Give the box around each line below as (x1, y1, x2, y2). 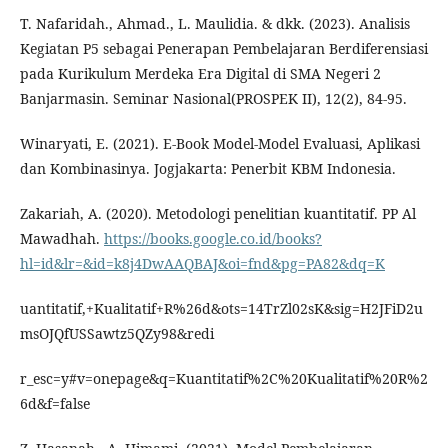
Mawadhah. (20, 229, 104, 248)
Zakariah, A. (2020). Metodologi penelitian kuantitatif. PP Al (20, 204, 416, 223)
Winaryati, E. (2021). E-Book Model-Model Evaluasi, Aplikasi (20, 134, 420, 153)
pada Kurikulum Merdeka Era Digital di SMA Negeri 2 (20, 64, 381, 83)
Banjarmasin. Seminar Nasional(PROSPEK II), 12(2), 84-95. (20, 89, 407, 108)
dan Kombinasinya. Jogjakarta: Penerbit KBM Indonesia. (20, 159, 396, 178)
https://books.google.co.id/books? (104, 229, 322, 248)
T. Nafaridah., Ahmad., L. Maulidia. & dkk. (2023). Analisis (20, 14, 410, 33)
